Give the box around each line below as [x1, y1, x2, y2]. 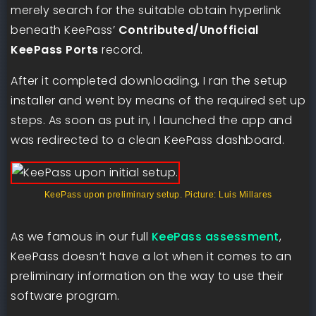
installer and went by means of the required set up [11, 92, 305, 109]
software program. [11, 287, 120, 304]
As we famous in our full [11, 228, 152, 245]
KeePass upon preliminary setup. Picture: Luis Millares [44, 189, 272, 200]
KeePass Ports [11, 41, 99, 58]
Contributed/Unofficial [118, 21, 259, 38]
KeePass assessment [151, 228, 279, 245]
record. [98, 41, 143, 58]
